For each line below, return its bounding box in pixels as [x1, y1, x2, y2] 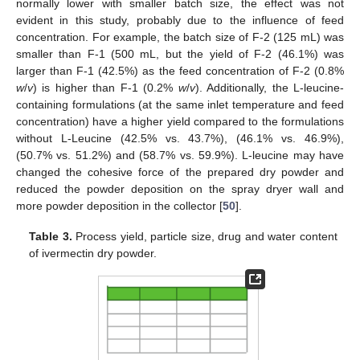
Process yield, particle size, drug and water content [72, 229, 337, 243]
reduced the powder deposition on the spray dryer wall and [16, 182, 344, 195]
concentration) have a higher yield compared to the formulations [16, 114, 344, 128]
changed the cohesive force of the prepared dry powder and [16, 165, 344, 178]
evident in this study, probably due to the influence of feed [16, 13, 344, 27]
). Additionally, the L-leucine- [194, 80, 345, 94]
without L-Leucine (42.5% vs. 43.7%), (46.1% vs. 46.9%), [16, 131, 344, 145]
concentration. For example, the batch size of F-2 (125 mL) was [16, 30, 344, 43]
